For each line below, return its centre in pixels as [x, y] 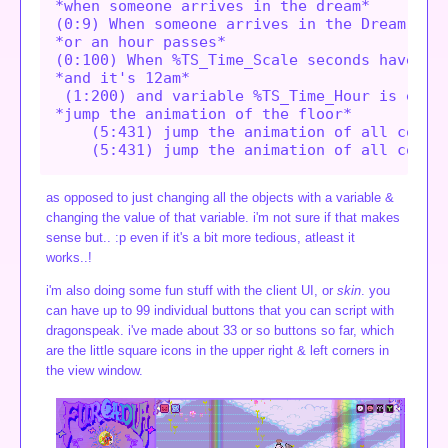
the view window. [94, 370]
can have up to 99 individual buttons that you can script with [220, 310]
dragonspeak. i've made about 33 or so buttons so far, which [220, 330]
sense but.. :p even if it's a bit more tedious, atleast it [200, 237]
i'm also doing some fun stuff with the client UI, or [191, 290]
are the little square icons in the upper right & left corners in [217, 350]
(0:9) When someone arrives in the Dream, [234, 24]
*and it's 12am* [122, 78]
